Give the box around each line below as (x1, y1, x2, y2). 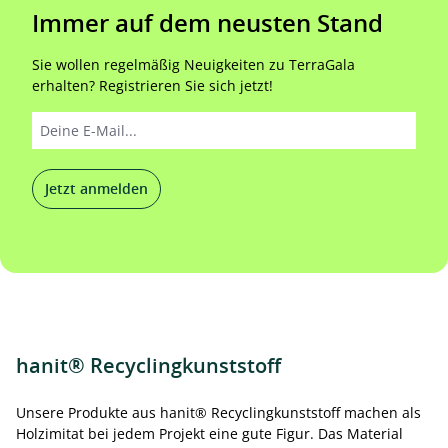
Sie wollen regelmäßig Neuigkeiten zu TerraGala (32, 55, 355, 74)
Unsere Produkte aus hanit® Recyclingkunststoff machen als (16, 403, 421, 422)
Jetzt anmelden (45, 179, 148, 198)
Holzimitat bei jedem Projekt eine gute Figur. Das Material (16, 424, 403, 443)
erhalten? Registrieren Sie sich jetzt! (32, 76, 273, 95)
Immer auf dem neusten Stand (32, 7, 383, 39)
